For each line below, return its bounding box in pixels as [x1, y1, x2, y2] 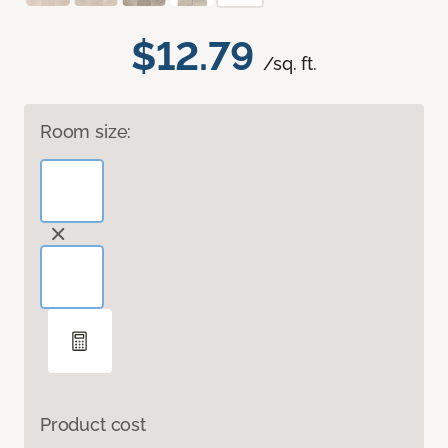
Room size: [40, 121, 132, 143]
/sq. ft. [263, 53, 317, 75]
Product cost [40, 414, 146, 436]
